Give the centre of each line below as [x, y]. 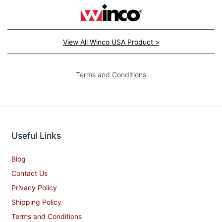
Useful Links [36, 135]
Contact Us [29, 173]
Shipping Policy [36, 202]
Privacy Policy [34, 187]
